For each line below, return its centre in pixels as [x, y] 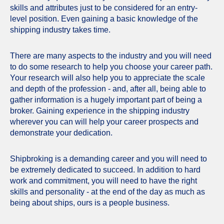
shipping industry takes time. [60, 29]
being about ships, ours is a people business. [90, 202]
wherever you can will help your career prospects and [104, 121]
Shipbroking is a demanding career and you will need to [108, 158]
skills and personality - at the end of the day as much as [107, 191]
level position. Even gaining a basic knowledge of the [104, 18]
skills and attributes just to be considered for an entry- [104, 7]
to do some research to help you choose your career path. [111, 66]
